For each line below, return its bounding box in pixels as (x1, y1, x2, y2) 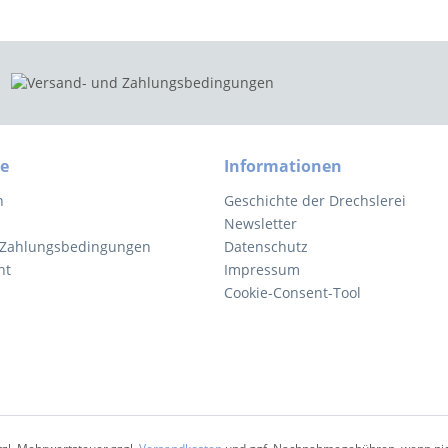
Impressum (224, 260, 300, 279)
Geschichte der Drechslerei (224, 191, 406, 210)
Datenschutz (224, 237, 308, 256)
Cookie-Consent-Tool (224, 283, 361, 302)
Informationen (224, 155, 342, 177)
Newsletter (224, 214, 297, 233)
